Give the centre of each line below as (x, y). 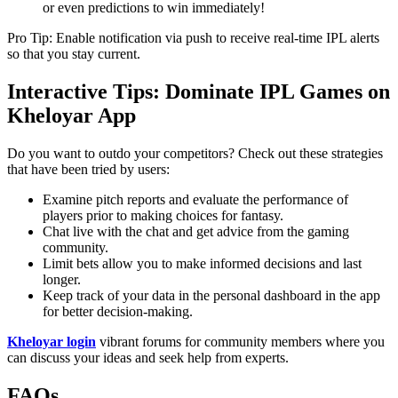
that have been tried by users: (88, 170)
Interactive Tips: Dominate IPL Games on (199, 92)
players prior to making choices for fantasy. (163, 216)
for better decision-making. (118, 312)
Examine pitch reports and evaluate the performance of (195, 200)
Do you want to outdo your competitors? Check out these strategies (195, 154)
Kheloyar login (52, 342)
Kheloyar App (72, 116)
